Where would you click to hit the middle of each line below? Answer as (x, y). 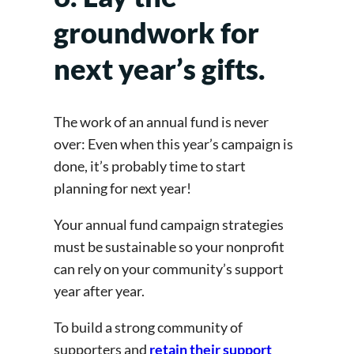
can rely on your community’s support (169, 269)
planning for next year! (124, 188)
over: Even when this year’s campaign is (173, 144)
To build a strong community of (148, 328)
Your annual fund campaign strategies (169, 225)
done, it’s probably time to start (150, 166)
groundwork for (156, 33)
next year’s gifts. (162, 69)
